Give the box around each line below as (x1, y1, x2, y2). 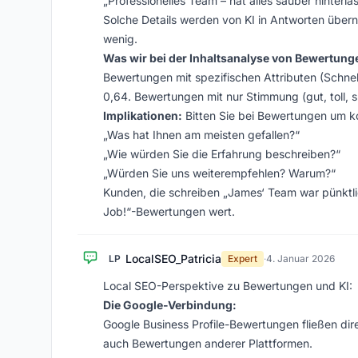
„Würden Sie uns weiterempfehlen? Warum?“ (103, 166, 336, 180)
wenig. (103, 32, 137, 46)
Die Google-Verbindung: (103, 298, 237, 312)
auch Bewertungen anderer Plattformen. (103, 336, 312, 350)
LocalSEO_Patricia (125, 252, 221, 265)
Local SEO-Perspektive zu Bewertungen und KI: (103, 279, 352, 292)
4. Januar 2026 (266, 253, 335, 265)
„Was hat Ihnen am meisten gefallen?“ (103, 128, 300, 141)
